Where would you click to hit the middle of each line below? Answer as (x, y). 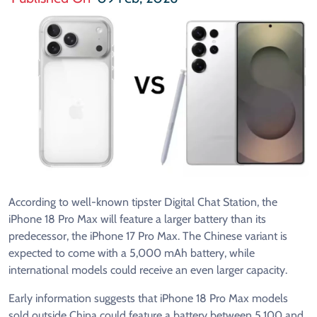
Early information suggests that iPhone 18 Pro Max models (148, 299)
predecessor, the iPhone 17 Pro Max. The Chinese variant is (148, 236)
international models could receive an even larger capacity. (148, 270)
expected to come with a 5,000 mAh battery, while (132, 253)
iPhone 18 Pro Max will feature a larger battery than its (137, 219)
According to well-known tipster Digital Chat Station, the (143, 202)
